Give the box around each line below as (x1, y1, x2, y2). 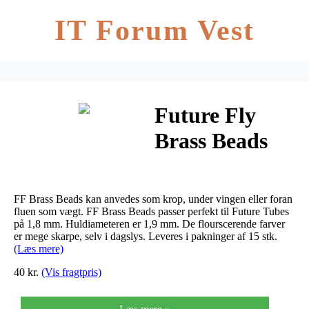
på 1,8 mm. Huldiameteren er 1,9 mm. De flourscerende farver (14, 217, 285, 230)
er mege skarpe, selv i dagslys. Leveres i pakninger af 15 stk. (14, 230, 277, 242)
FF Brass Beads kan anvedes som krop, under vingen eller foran (14, 192, 292, 205)
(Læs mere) (14, 242, 63, 255)
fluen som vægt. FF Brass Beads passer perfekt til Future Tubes (14, 205, 289, 217)
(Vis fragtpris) (41, 266, 101, 278)
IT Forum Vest (54, 14, 255, 46)
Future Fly (154, 103, 256, 128)
